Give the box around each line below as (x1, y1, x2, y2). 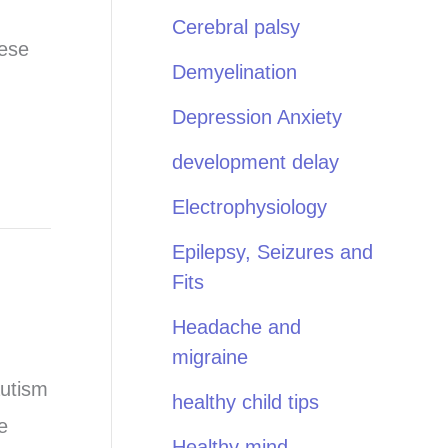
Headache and (172, 316, 301, 338)
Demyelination (172, 61, 297, 83)
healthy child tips (172, 391, 319, 413)
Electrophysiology (172, 196, 327, 218)
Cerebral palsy (172, 16, 300, 38)
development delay (172, 151, 339, 173)
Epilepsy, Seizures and (172, 241, 373, 263)
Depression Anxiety (172, 106, 342, 128)
